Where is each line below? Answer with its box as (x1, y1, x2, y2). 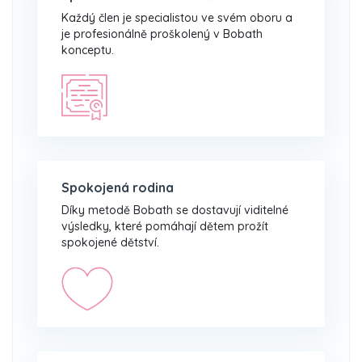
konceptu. (61, 42, 114, 57)
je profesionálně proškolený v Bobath (61, 26, 263, 41)
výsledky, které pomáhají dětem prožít (61, 218, 268, 234)
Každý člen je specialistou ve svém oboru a (61, 10, 293, 25)
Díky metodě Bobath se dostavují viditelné (61, 202, 288, 217)
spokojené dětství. (61, 234, 159, 250)
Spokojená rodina (61, 179, 174, 196)
